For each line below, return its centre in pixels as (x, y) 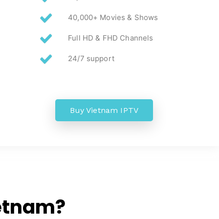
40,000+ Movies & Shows (113, 17)
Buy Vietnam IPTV (104, 110)
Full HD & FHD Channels (111, 38)
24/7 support (91, 58)
